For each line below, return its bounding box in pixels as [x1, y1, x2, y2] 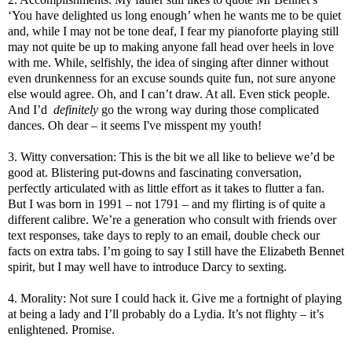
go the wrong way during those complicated [98, 103, 319, 117]
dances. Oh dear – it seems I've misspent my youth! [8, 119, 262, 133]
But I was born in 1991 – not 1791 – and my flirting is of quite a [8, 197, 325, 211]
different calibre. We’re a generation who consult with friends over [8, 213, 336, 227]
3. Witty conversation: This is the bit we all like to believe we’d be [8, 150, 335, 164]
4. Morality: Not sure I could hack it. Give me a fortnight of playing [8, 291, 342, 306]
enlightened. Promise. [8, 323, 115, 337]
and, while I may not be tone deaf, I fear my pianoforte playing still [8, 24, 339, 38]
